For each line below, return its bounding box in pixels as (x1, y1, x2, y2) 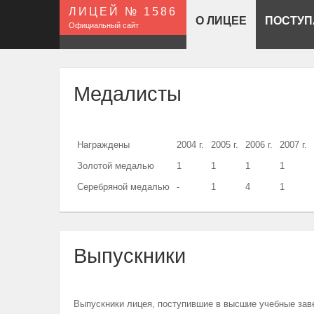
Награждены (76, 139, 130, 151)
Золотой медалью (76, 161, 154, 172)
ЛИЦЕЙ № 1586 (69, 5, 177, 18)
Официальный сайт (69, 21, 139, 30)
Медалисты (73, 82, 182, 105)
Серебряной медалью (76, 182, 170, 193)
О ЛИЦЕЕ (196, 14, 247, 27)
